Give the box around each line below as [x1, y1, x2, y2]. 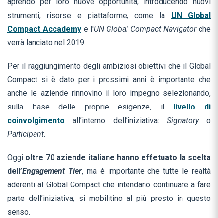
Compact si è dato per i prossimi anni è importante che [7, 75, 211, 85]
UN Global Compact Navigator [93, 24, 197, 34]
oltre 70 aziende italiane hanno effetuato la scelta [25, 153, 211, 163]
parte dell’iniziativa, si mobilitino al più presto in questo [7, 194, 211, 203]
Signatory [166, 116, 199, 126]
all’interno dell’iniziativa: [73, 116, 167, 126]
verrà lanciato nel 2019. [7, 38, 86, 48]
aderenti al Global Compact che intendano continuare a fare [7, 180, 211, 190]
